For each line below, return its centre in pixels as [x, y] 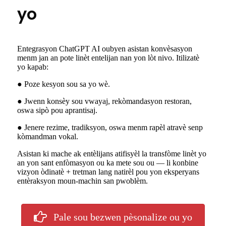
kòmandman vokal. [48, 136]
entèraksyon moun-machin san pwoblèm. [82, 181]
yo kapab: [33, 67]
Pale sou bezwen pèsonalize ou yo [123, 217]
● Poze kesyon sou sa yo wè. [64, 84]
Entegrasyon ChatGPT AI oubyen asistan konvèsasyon [105, 48]
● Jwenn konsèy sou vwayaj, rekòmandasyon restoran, [104, 101]
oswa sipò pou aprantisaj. [57, 110]
